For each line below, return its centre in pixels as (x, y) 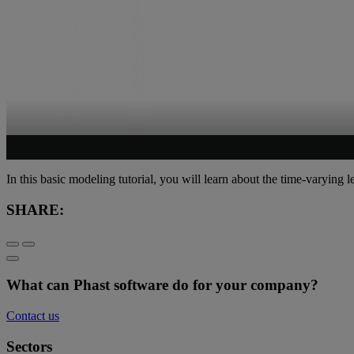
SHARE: (35, 209)
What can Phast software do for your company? (162, 285)
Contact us (33, 315)
